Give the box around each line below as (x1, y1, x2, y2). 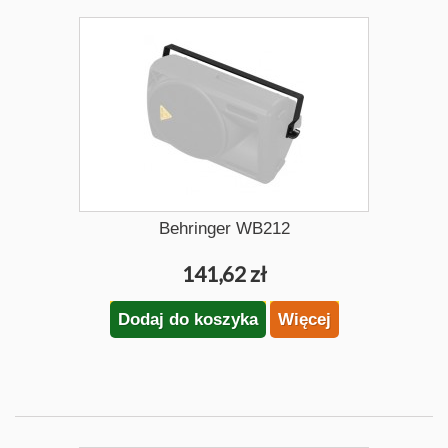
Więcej (277, 310, 331, 329)
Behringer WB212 (158, 219, 290, 238)
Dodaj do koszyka (117, 310, 258, 329)
